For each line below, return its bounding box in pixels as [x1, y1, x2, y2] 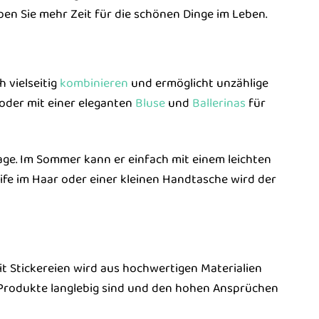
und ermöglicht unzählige [127, 73, 268, 93]
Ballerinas [192, 93, 246, 113]
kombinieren [59, 73, 128, 93]
